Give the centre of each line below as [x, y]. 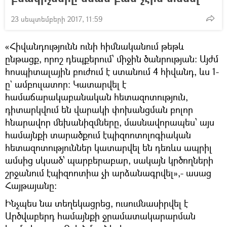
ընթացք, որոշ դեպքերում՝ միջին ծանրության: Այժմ [112, 59]
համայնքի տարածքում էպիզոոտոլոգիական [98, 135]
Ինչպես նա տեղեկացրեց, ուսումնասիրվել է [97, 203]
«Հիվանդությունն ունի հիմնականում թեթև [94, 46]
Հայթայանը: [31, 186]
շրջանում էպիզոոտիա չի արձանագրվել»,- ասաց [108, 173]
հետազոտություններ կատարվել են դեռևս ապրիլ [108, 148]
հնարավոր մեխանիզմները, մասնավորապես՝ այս [110, 122]
